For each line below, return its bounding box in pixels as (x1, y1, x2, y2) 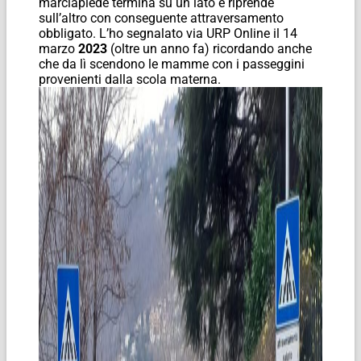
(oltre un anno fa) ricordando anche (107, 40, 312, 56)
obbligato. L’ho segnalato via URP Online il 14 (39, 25, 297, 41)
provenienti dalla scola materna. (39, 71, 221, 87)
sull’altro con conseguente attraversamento (39, 10, 284, 26)
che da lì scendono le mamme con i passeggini (39, 56, 305, 72)
